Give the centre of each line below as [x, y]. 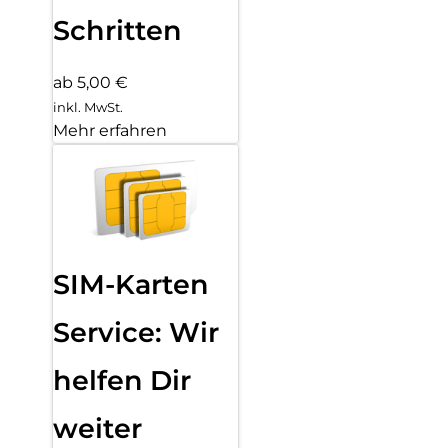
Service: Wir [136, 333]
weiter [97, 429]
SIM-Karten [131, 285]
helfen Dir [122, 381]
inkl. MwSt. [88, 107]
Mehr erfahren [110, 131]
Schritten [117, 30]
